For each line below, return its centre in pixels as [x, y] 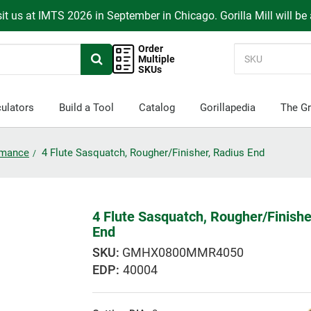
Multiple [157, 59]
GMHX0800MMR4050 [183, 253]
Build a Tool [86, 108]
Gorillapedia [227, 108]
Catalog [157, 108]
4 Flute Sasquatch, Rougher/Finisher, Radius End [153, 153]
